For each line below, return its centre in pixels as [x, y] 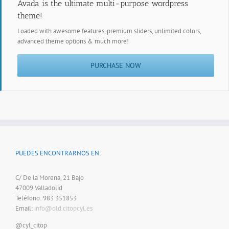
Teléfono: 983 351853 [46, 198]
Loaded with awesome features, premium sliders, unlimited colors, [109, 31]
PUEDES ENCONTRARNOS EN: [58, 153]
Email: [25, 209]
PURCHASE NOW [116, 66]
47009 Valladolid [39, 188]
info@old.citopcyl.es [63, 209]
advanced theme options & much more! [73, 41]
